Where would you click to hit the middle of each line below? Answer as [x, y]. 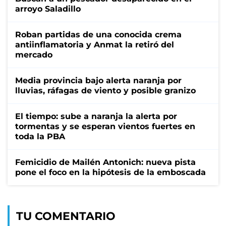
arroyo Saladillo [48, 9]
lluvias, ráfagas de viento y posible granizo [105, 90]
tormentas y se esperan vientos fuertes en [105, 126]
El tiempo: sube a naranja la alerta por [96, 116]
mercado [34, 54]
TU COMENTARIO [66, 216]
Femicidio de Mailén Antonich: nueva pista [105, 162]
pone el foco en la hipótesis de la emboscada [110, 172]
